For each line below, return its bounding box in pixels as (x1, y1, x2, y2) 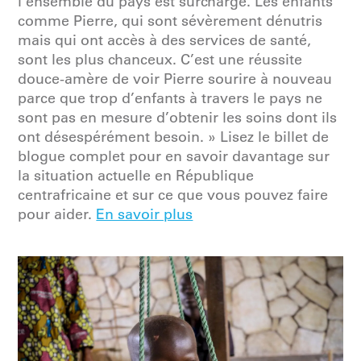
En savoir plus (96, 205, 193, 223)
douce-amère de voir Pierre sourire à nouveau (18, 70, 333, 88)
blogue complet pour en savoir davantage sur (18, 147, 330, 165)
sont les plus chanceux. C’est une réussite (18, 51, 303, 68)
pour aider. (18, 205, 97, 223)
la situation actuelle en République (18, 167, 255, 185)
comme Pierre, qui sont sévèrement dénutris (18, 12, 323, 30)
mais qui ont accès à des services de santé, (18, 31, 312, 49)
